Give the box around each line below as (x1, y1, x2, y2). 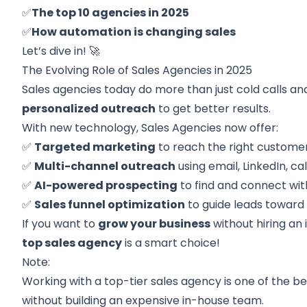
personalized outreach (22, 101, 156, 116)
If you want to (22, 216, 99, 232)
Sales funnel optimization (34, 197, 186, 212)
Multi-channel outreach (34, 158, 176, 174)
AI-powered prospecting (34, 177, 178, 193)
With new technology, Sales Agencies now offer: (22, 120, 279, 136)
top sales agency (22, 235, 123, 251)
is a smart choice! (122, 235, 221, 251)
